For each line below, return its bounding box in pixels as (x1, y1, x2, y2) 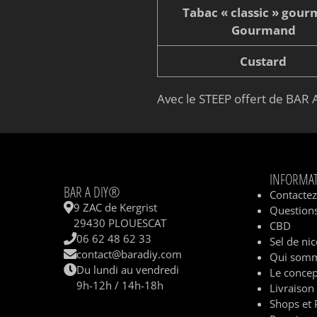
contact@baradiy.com (76, 247, 183, 262)
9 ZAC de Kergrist (74, 200, 158, 215)
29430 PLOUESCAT (74, 216, 167, 231)
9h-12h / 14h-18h (76, 278, 164, 293)
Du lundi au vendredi (76, 263, 180, 277)
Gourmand (231, 21, 296, 38)
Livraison (270, 281, 315, 296)
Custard (240, 52, 287, 69)
